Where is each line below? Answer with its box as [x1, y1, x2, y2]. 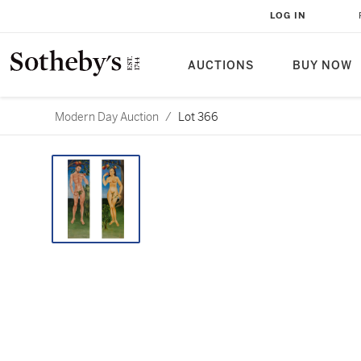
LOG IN [270, 10, 306, 21]
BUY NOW [293, 59, 352, 73]
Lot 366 [178, 110, 218, 124]
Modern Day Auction [55, 110, 159, 124]
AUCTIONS [188, 59, 254, 73]
